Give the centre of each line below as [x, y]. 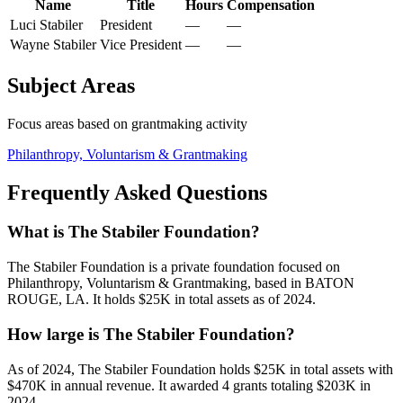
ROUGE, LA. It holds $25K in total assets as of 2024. [161, 300]
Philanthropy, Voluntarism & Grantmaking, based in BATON [181, 283]
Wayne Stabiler [53, 44]
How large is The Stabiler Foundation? [151, 334]
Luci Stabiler [46, 24]
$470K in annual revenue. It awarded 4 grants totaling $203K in [189, 385]
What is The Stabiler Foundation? [134, 232]
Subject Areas [71, 85]
